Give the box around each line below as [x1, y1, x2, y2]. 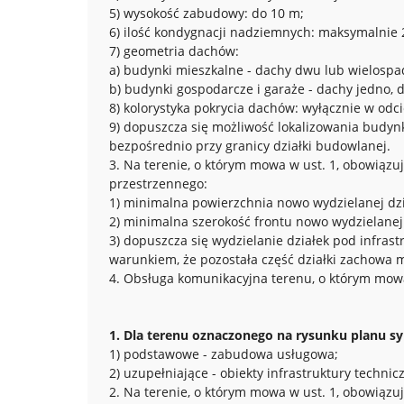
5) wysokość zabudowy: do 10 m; [109, 5, 304, 22]
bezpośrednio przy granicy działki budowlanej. [109, 137, 390, 154]
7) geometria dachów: [109, 42, 239, 60]
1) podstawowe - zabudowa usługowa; [109, 345, 338, 363]
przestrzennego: [109, 175, 207, 192]
